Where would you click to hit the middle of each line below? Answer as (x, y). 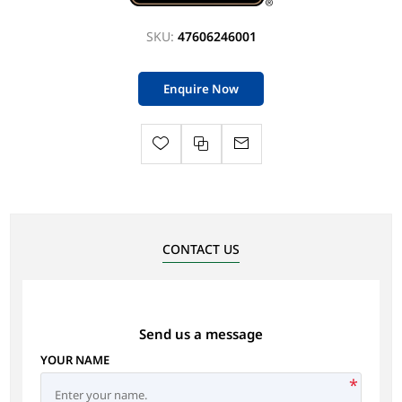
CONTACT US (201, 249)
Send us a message (201, 333)
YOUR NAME (74, 359)
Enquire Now (201, 88)
